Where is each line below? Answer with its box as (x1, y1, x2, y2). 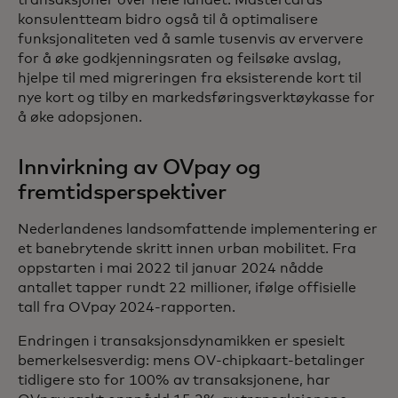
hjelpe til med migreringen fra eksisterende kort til (18, 71, 362, 86)
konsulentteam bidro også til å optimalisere (18, 12, 318, 28)
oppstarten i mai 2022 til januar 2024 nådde (18, 261, 323, 276)
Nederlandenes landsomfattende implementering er (18, 222, 378, 237)
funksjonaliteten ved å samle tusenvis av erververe (18, 32, 363, 47)
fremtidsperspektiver (18, 182, 227, 204)
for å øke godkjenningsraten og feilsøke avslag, (18, 52, 341, 67)
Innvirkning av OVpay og (18, 157, 261, 179)
